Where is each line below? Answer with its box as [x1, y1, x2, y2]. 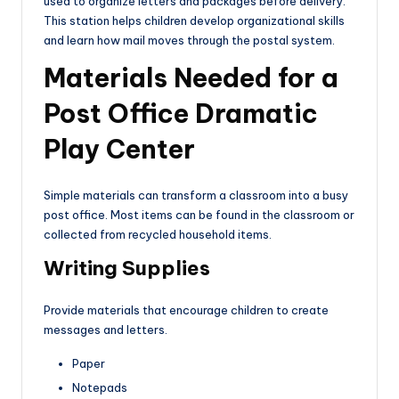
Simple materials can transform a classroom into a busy [44, 188, 348, 203]
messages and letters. [44, 322, 167, 338]
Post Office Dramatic [44, 97, 318, 131]
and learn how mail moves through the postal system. [44, 33, 335, 48]
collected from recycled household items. [44, 227, 272, 242]
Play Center [44, 133, 195, 167]
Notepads [72, 380, 127, 395]
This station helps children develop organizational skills [44, 13, 345, 28]
